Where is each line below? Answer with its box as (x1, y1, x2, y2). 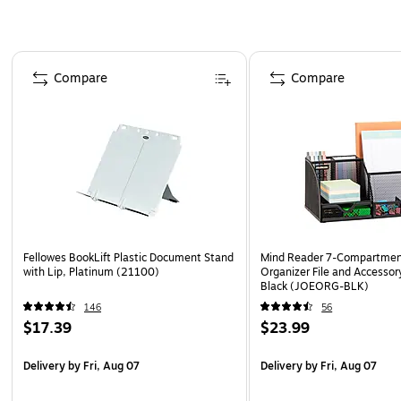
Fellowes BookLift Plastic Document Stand (23, 249, 234, 266)
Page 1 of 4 (10, 48, 78, 68)
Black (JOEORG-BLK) (260, 277, 370, 294)
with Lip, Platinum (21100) (23, 263, 159, 280)
